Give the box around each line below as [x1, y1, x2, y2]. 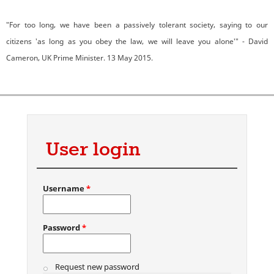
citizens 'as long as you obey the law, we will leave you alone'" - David [6, 35, 268, 46]
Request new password [54, 261, 139, 272]
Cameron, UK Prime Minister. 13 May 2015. [6, 52, 153, 63]
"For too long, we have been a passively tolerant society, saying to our [6, 19, 268, 30]
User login [46, 137, 140, 163]
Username [43, 182, 86, 194]
